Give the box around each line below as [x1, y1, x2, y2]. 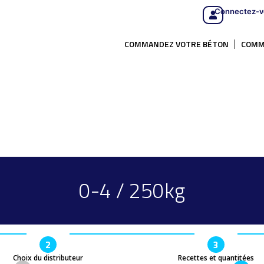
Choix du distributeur [13, 253, 83, 263]
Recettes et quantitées [178, 253, 254, 263]
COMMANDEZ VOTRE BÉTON [124, 38, 229, 50]
